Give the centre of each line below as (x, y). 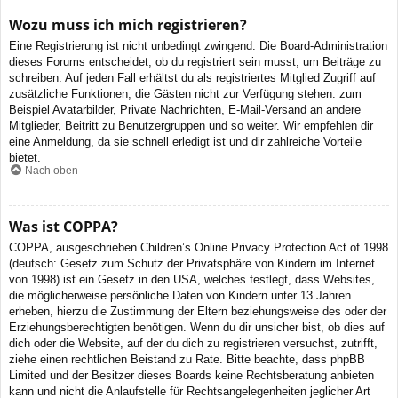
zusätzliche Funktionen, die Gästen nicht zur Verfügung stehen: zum (185, 94)
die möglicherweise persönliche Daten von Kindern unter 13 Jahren (180, 295)
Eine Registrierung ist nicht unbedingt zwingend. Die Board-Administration (198, 46)
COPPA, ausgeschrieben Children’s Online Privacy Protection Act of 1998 (199, 247)
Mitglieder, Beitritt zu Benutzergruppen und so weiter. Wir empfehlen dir (191, 126)
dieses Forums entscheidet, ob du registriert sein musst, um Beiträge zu (195, 62)
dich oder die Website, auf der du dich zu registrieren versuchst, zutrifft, (193, 343)
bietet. (25, 158)
